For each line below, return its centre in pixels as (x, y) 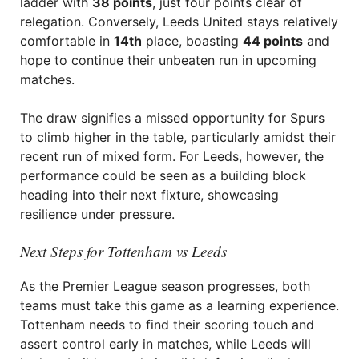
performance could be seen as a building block (163, 175)
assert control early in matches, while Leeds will (165, 344)
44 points (273, 41)
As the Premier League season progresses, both (165, 286)
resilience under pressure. (97, 214)
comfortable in (67, 41)
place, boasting (192, 41)
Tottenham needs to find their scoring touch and (167, 325)
